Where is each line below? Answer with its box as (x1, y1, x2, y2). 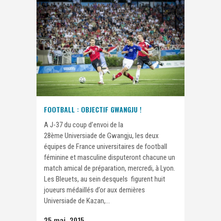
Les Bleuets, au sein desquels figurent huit (44, 175, 165, 184)
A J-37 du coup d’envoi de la (44, 120, 123, 130)
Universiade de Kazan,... (44, 196, 110, 206)
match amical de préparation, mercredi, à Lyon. (44, 164, 175, 173)
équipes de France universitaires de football (44, 142, 167, 151)
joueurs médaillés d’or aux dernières (44, 185, 145, 195)
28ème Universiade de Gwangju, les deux (44, 131, 159, 141)
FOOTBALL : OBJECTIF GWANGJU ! (44, 104, 142, 115)
